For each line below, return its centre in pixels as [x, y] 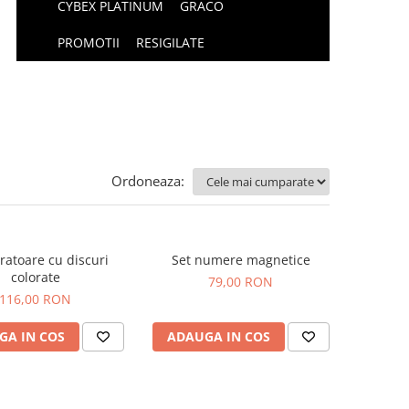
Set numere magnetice [241, 260]
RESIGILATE [171, 42]
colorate [35, 277]
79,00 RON [241, 282]
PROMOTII [89, 42]
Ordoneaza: [148, 181]
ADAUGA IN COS [218, 336]
